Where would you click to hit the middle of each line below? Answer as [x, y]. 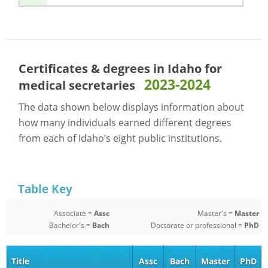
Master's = [216, 213]
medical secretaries [77, 85]
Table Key [45, 189]
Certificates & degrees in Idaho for [121, 68]
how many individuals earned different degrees [125, 122]
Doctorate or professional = [197, 225]
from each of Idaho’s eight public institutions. [121, 138]
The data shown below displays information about [132, 107]
